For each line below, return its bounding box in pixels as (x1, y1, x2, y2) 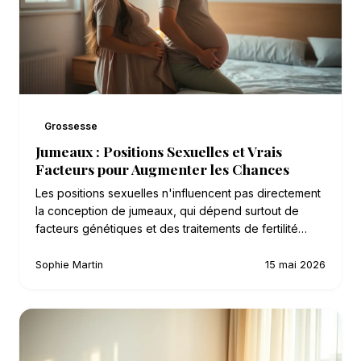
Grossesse (44, 119, 98, 132)
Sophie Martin (35, 258, 103, 271)
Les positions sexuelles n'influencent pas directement (35, 185, 321, 200)
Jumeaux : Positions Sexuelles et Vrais (35, 141, 282, 160)
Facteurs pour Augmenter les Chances (35, 159, 289, 178)
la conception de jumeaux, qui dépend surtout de (35, 203, 299, 218)
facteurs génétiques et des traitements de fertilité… (35, 221, 307, 235)
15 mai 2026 (265, 258, 326, 271)
